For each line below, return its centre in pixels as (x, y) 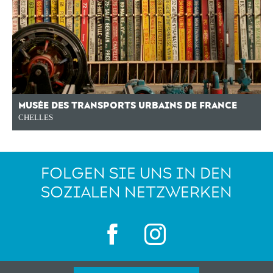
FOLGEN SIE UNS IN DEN (136, 173)
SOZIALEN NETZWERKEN (136, 192)
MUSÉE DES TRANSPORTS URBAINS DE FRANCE (128, 105)
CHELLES (36, 117)
